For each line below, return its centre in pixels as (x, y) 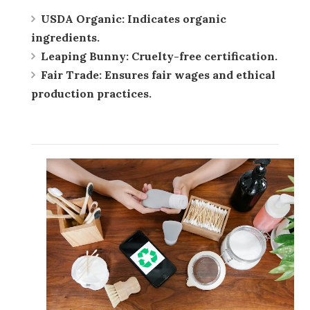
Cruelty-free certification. (203, 56)
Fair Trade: (71, 74)
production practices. (91, 93)
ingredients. (65, 37)
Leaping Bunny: (85, 56)
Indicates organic (175, 18)
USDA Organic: (83, 18)
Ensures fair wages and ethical (189, 74)
